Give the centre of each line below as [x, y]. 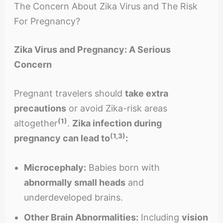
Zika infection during [117, 123]
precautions [40, 109]
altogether [36, 123]
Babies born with [123, 168]
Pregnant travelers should [69, 94]
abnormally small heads [74, 183]
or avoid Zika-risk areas [116, 109]
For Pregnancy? [47, 21]
